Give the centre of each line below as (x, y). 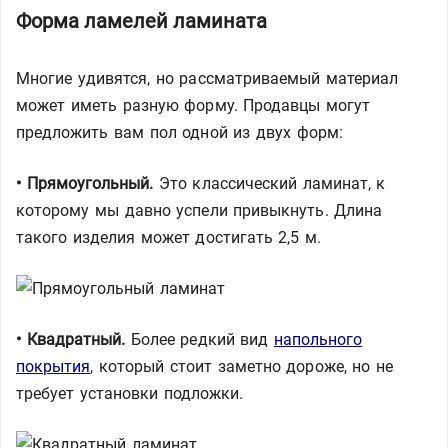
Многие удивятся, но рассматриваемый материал (207, 78)
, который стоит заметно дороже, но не (242, 366)
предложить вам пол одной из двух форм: (179, 132)
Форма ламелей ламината (141, 21)
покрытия (53, 366)
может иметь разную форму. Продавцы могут (193, 105)
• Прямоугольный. (85, 183)
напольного (318, 339)
